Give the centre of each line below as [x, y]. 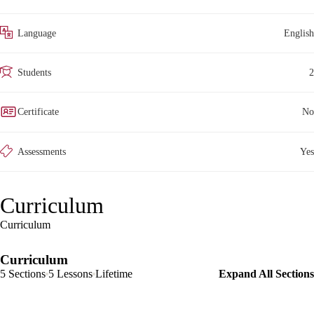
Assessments [42, 152]
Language [37, 33]
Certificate [38, 112]
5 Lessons [70, 274]
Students [34, 73]
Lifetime [114, 274]
